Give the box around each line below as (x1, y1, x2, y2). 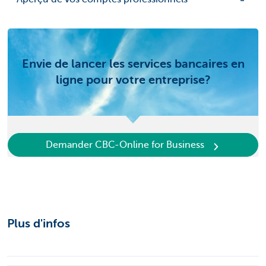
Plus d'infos (7, 217, 70, 231)
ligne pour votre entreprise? (55, 73, 211, 87)
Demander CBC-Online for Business (45, 139, 204, 150)
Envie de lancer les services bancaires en (21, 57, 245, 71)
